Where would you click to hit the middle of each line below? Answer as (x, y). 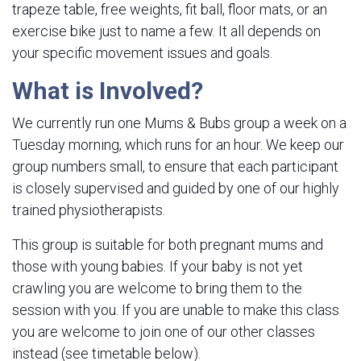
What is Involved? (108, 91)
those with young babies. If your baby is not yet (158, 266)
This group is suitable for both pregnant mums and (168, 245)
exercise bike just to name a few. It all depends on (166, 31)
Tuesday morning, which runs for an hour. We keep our (178, 145)
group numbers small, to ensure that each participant (175, 166)
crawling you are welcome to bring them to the (157, 288)
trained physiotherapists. (89, 210)
